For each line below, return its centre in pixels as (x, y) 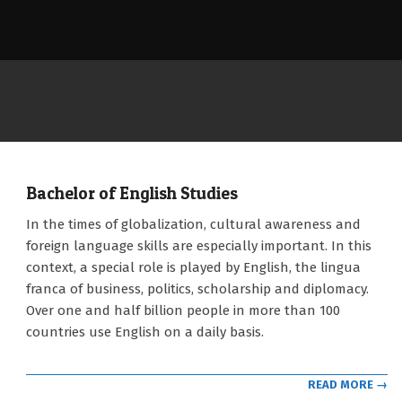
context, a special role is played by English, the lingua (193, 267)
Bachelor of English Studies (132, 193)
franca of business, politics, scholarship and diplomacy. (197, 289)
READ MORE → (348, 384)
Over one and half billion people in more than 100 (183, 310)
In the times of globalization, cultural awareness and (193, 224)
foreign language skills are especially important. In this (199, 246)
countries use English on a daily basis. (145, 332)
